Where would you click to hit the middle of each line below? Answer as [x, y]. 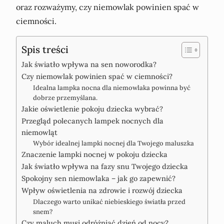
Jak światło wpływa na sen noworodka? [89, 64]
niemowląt [39, 132]
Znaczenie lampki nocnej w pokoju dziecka [94, 154]
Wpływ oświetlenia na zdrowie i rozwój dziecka [102, 190]
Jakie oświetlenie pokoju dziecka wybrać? [92, 109]
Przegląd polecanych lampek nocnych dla [92, 121]
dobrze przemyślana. [65, 98]
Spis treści [45, 49]
